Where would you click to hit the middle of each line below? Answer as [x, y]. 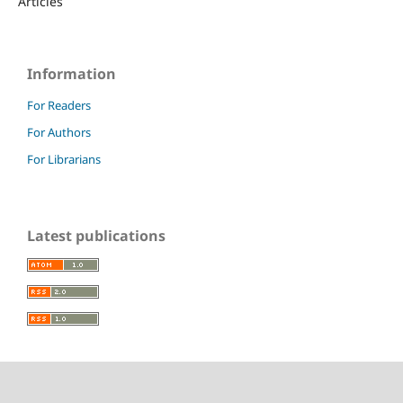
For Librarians [64, 160]
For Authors [59, 133]
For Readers [59, 106]
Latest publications [96, 236]
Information [72, 74]
